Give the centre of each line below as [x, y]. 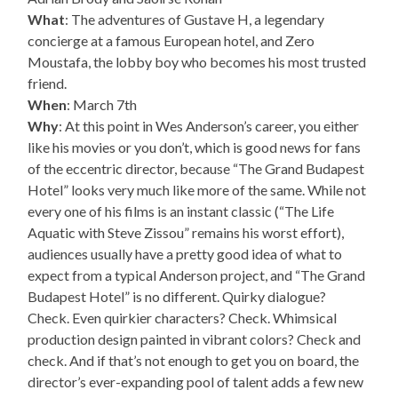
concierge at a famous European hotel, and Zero [171, 40]
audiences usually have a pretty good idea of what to [185, 253]
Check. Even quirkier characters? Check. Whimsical [183, 317]
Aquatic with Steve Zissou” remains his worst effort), [186, 232]
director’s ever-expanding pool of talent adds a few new [196, 381]
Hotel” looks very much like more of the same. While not [197, 189]
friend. [48, 83]
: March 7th [102, 104]
